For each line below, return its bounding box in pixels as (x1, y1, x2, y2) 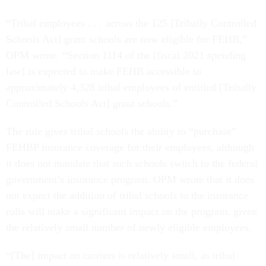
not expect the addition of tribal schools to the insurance (6, 189, 248, 201)
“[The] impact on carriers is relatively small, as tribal (6, 249, 235, 261)
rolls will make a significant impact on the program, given (6, 205, 257, 217)
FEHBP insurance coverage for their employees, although (6, 141, 254, 153)
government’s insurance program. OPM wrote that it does (6, 173, 254, 185)
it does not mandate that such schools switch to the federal (6, 157, 258, 169)
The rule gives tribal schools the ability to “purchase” (6, 125, 236, 137)
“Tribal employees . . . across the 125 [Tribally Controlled (6, 17, 256, 29)
